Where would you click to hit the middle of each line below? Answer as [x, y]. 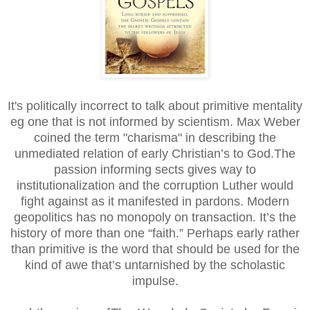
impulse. [155, 281]
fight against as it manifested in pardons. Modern [155, 202]
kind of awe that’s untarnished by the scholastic [155, 265]
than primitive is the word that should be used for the [155, 249]
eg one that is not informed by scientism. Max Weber [155, 122]
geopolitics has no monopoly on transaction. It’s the [155, 218]
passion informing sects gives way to [155, 170]
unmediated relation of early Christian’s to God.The [155, 154]
